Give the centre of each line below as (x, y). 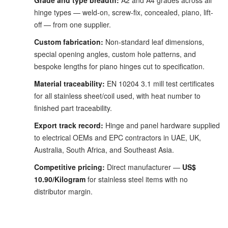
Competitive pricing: (69, 167)
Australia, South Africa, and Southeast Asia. (104, 150)
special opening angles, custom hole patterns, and (115, 54)
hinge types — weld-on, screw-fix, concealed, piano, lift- (124, 12)
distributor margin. (63, 192)
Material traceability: (69, 84)
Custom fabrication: (69, 42)
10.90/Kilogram (60, 179)
